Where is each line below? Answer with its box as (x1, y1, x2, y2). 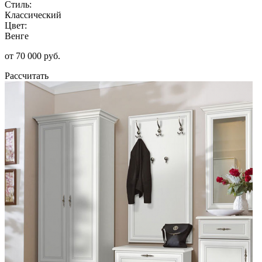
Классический (5, 9, 61, 20)
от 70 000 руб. (5, 50, 60, 61)
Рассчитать (5, 70, 49, 81)
